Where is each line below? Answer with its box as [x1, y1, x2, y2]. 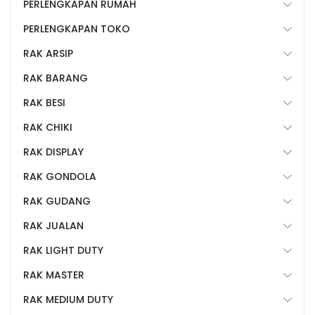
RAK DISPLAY [23, 145, 84, 160]
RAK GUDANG [23, 194, 91, 209]
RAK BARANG [23, 71, 88, 86]
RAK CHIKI [23, 120, 72, 135]
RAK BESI [23, 96, 65, 110]
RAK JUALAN [23, 219, 84, 233]
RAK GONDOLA [23, 169, 96, 184]
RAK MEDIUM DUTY [23, 292, 113, 307]
